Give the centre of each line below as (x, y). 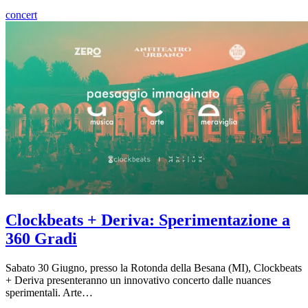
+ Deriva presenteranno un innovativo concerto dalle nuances (138, 280)
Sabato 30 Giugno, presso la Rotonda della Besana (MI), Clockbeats (154, 268)
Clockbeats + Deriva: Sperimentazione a (148, 220)
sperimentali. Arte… (49, 293)
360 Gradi (41, 239)
